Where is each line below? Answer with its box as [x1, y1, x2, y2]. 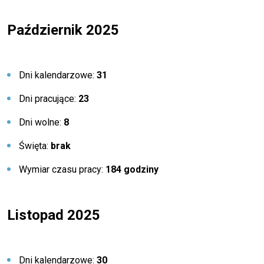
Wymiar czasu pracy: [19, 164, 105, 175]
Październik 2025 [7, 22, 119, 38]
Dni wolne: [19, 117, 64, 128]
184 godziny [105, 164, 159, 175]
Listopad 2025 [7, 207, 100, 223]
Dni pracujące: [19, 93, 78, 104]
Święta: [19, 140, 51, 151]
